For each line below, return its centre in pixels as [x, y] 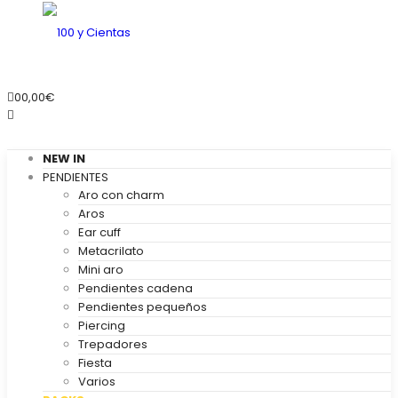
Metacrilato [111, 251]
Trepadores [113, 344]
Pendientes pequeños [143, 307]
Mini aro [101, 270]
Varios [97, 382]
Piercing [102, 326]
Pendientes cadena [135, 288]
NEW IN [64, 159]
